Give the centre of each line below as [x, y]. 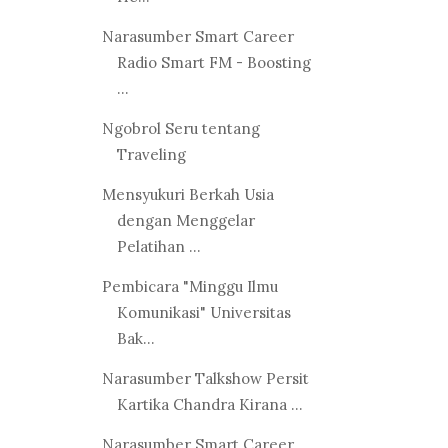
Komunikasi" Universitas [203, 312]
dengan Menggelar [185, 220]
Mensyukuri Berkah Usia [187, 194]
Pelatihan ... [158, 246]
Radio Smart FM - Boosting [213, 62]
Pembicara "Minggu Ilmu [189, 286]
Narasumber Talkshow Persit [205, 378]
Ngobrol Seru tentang [180, 128]
